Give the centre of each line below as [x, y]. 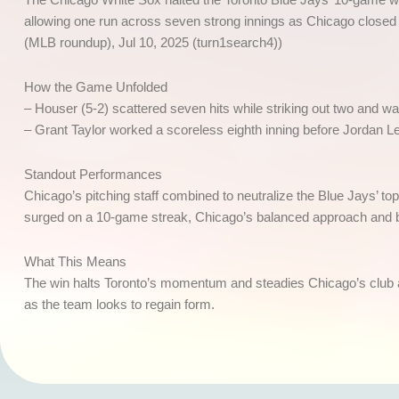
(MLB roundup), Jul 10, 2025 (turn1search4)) [153, 42]
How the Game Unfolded [96, 86]
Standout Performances [93, 175]
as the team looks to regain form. [119, 305]
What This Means [75, 262]
